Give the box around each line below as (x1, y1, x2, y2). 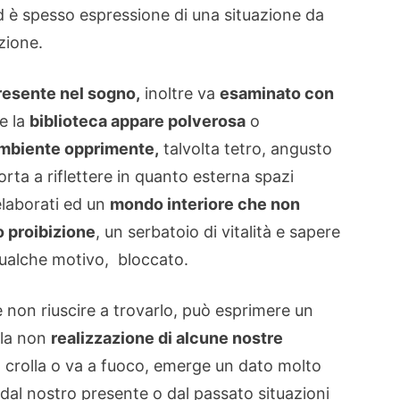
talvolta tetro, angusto (159, 139, 332, 158)
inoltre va (140, 84, 220, 103)
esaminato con (220, 84, 334, 103)
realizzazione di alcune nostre (51, 329, 283, 347)
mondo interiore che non (110, 195, 300, 213)
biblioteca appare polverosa (29, 112, 246, 130)
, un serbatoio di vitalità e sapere (96, 222, 340, 241)
